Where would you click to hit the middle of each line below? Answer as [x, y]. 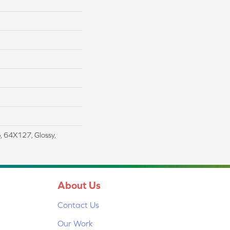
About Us [79, 185]
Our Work [75, 223]
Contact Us [78, 205]
